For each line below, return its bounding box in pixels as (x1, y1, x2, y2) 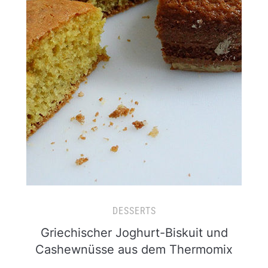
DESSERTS (112, 205, 156, 217)
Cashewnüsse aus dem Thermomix (35, 242, 233, 257)
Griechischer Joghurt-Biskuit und (40, 226, 228, 240)
